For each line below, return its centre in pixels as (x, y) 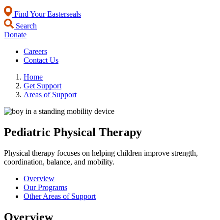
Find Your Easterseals (47, 14)
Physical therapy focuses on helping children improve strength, (101, 153)
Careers (35, 51)
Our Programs (45, 187)
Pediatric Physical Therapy (73, 132)
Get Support (42, 86)
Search (25, 26)
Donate (15, 35)
